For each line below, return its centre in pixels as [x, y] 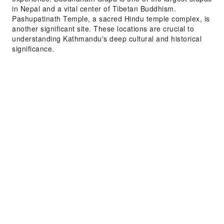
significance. [33, 48]
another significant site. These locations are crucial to [103, 28]
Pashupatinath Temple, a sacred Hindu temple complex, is [111, 18]
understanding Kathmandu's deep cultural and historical [107, 38]
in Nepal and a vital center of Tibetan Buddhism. [94, 8]
